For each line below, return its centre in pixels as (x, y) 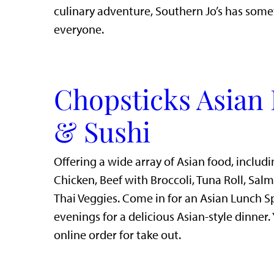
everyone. (80, 29)
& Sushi (102, 131)
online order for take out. (117, 235)
